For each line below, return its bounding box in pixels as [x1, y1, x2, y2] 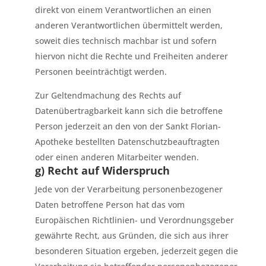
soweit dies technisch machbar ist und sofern [34, 35, 217, 46]
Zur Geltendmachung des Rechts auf [34, 90, 181, 101]
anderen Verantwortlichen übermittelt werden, [34, 20, 223, 31]
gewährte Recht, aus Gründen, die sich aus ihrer [34, 230, 229, 241]
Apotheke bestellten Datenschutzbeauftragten [34, 136, 220, 147]
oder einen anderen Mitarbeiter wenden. [34, 151, 199, 163]
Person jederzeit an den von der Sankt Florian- [34, 121, 221, 132]
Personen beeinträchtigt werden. [34, 66, 167, 77]
